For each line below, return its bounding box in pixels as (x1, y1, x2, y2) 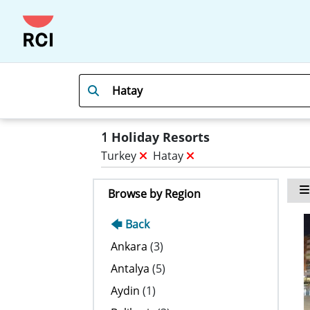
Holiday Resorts (108, 129, 210, 145)
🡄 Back (111, 217, 150, 232)
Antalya (111, 261, 150, 276)
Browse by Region (108, 186, 201, 201)
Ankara (111, 239, 148, 254)
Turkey (101, 148, 140, 163)
